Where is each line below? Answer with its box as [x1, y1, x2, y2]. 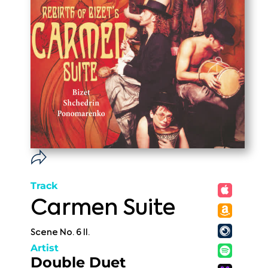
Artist [31, 242, 59, 254]
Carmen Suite [31, 198, 175, 220]
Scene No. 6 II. [31, 229, 90, 237]
